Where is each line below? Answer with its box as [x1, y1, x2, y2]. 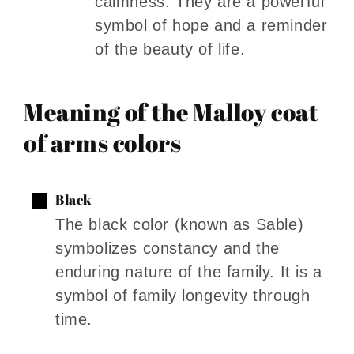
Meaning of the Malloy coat [24, 95, 319, 128]
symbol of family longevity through [55, 286, 311, 304]
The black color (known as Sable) [55, 215, 304, 233]
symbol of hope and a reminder [95, 16, 328, 34]
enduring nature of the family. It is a [55, 262, 322, 281]
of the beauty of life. [95, 40, 246, 58]
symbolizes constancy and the [55, 239, 280, 257]
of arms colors [24, 126, 182, 159]
